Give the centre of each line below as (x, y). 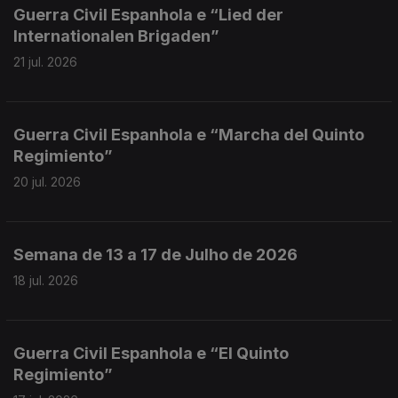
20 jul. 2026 (47, 182)
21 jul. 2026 (45, 62)
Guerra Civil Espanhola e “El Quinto (151, 353)
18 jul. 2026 (46, 280)
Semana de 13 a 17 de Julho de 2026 (155, 255)
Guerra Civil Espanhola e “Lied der (148, 15)
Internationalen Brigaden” (116, 36)
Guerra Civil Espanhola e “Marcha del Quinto (189, 135)
